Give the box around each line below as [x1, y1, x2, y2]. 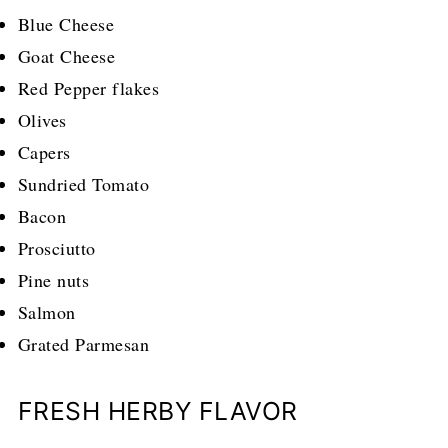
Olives [17, 108, 67, 133]
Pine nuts [17, 268, 90, 293]
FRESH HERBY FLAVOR [17, 396, 298, 427]
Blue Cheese [17, 12, 115, 37]
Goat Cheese [17, 44, 116, 69]
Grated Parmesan [17, 332, 150, 357]
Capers [17, 140, 71, 165]
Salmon [17, 300, 76, 325]
